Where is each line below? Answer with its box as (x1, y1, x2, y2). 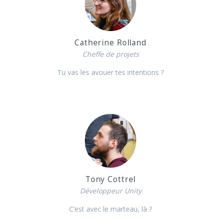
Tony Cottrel (85, 174, 136, 184)
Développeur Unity (79, 185, 142, 195)
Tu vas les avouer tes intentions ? (57, 67, 164, 77)
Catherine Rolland (74, 37, 147, 48)
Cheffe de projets (82, 49, 139, 59)
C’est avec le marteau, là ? (69, 204, 152, 214)
